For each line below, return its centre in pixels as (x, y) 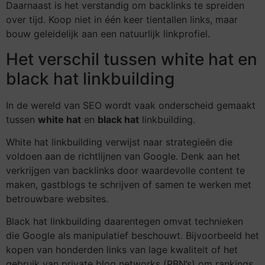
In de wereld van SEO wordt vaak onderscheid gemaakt (131, 105)
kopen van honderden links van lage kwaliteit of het (122, 250)
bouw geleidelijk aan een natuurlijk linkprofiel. (108, 34)
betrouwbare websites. (57, 198)
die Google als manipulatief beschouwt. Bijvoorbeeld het (132, 236)
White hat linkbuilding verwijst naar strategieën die (119, 142)
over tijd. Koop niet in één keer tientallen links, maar (122, 20)
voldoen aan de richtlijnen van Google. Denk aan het (123, 156)
